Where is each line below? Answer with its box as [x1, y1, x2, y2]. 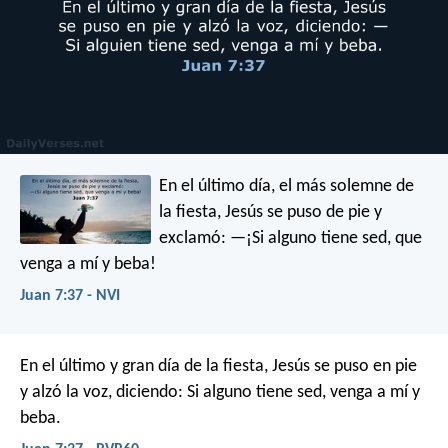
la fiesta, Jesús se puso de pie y [159, 202, 383, 222]
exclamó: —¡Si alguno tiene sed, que [159, 228, 423, 248]
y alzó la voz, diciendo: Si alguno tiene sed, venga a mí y [20, 383, 420, 403]
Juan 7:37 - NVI [20, 287, 120, 304]
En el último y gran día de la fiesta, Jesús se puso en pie [20, 357, 417, 377]
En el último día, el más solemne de [159, 176, 415, 196]
